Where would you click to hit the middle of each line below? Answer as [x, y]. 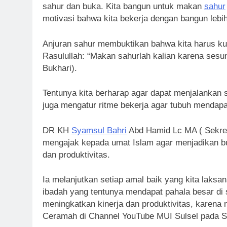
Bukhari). [60, 68]
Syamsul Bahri [99, 130]
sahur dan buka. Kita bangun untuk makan [123, 7]
